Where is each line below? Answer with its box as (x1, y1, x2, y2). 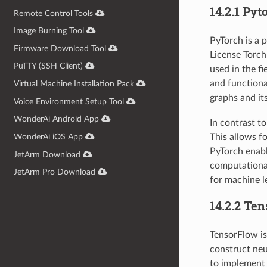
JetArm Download (14, 150, 81, 159)
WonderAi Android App (14, 114, 100, 124)
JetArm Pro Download (14, 167, 96, 177)
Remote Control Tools (14, 8, 94, 18)
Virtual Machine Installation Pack (14, 79, 135, 89)
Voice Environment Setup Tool (14, 97, 125, 106)
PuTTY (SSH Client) (14, 61, 83, 71)
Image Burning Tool (14, 26, 85, 36)
